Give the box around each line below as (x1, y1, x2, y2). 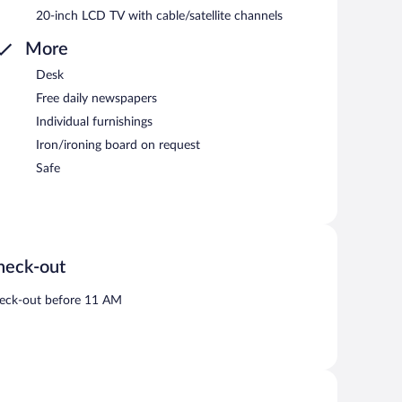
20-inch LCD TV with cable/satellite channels (36, 9, 283, 22)
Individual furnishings (36, 115, 153, 128)
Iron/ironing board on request (36, 138, 200, 152)
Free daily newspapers (36, 92, 157, 105)
